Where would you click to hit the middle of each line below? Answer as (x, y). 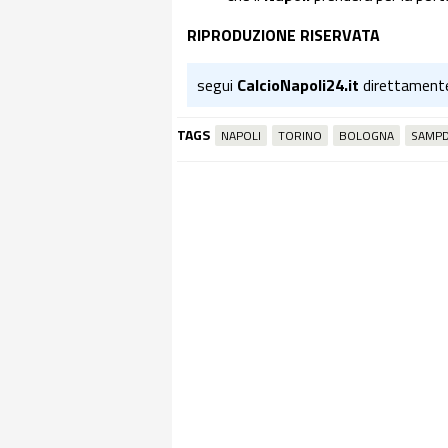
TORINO (300, 135)
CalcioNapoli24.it (298, 85)
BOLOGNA (366, 135)
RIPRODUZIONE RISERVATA (283, 35)
